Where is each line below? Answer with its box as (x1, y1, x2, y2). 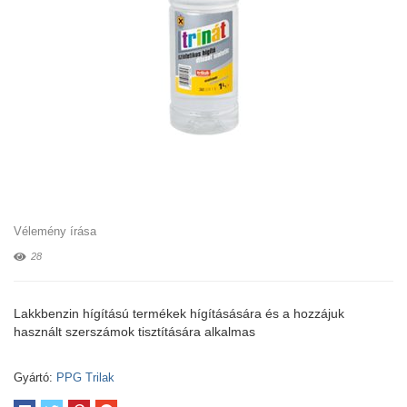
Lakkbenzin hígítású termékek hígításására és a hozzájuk (14, 306, 344, 321)
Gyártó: (14, 371, 53, 384)
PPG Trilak (56, 371, 114, 384)
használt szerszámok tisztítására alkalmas (14, 324, 255, 339)
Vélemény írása (14, 224, 96, 238)
